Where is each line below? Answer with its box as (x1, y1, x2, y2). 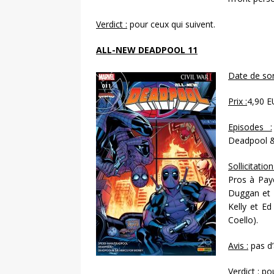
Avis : (228, 240, 248, 252)
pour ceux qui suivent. (127, 18, 215, 31)
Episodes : (228, 121, 272, 133)
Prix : (228, 95, 247, 108)
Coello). (228, 214, 258, 226)
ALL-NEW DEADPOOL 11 (96, 44, 198, 56)
